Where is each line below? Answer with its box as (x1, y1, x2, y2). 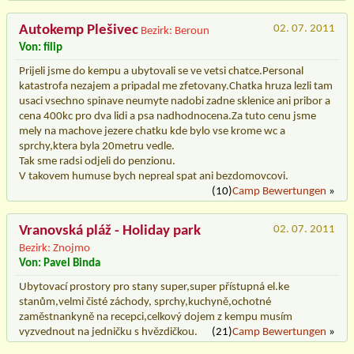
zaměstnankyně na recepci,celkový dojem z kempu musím (19, 311, 292, 323)
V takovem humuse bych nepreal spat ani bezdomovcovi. (19, 170, 288, 183)
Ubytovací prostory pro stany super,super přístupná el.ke (19, 281, 289, 293)
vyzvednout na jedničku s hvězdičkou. (19, 326, 198, 338)
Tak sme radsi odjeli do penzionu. (19, 155, 175, 168)
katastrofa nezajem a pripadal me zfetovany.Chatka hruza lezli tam (19, 80, 333, 92)
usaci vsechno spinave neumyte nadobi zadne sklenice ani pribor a (19, 95, 330, 107)
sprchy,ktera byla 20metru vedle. (19, 140, 175, 153)
